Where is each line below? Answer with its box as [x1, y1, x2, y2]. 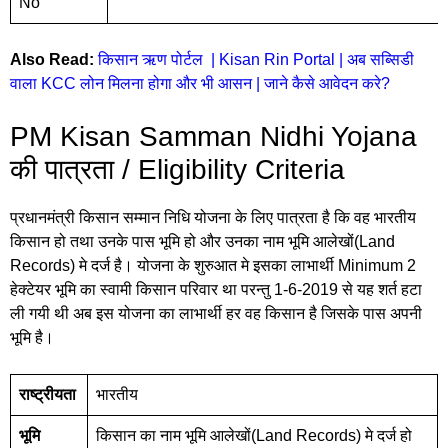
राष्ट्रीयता [19, 385, 76, 403]
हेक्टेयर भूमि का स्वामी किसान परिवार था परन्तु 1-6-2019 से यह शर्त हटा [10, 280, 422, 298]
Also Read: [10, 50, 94, 68]
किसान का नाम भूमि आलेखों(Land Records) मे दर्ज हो [96, 426, 412, 444]
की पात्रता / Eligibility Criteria [10, 153, 345, 185]
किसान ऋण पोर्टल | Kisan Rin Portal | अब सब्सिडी [98, 50, 414, 68]
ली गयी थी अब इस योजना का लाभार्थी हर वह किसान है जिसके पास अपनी [10, 304, 422, 322]
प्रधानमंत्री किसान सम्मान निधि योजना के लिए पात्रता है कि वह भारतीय [10, 208, 416, 226]
